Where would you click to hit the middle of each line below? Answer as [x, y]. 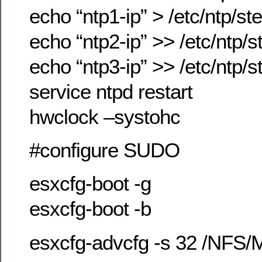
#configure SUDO [104, 150]
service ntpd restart [111, 91]
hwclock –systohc [105, 116]
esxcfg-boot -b [90, 209]
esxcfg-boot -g [90, 184]
